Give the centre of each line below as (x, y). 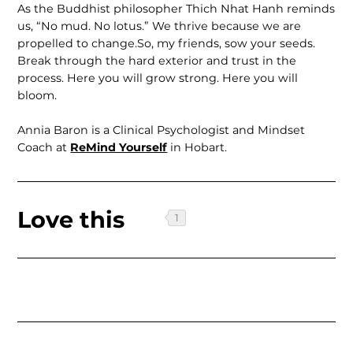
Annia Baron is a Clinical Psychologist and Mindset (162, 130)
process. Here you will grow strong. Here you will (158, 78)
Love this (71, 219)
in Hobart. (197, 147)
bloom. (37, 95)
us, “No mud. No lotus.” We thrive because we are (160, 26)
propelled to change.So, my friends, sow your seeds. (167, 43)
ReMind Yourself (119, 147)
